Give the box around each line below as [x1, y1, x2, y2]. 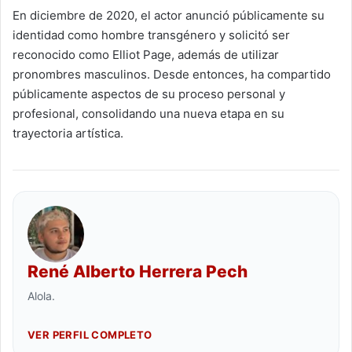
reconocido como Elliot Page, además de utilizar [13, 46, 279, 62]
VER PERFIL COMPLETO [27, 328, 152, 341]
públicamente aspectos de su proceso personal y [13, 86, 285, 101]
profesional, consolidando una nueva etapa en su [13, 105, 284, 121]
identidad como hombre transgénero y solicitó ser [13, 27, 290, 42]
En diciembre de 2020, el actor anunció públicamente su [13, 7, 324, 23]
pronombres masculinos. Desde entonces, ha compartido [13, 66, 331, 82]
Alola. [27, 288, 55, 302]
